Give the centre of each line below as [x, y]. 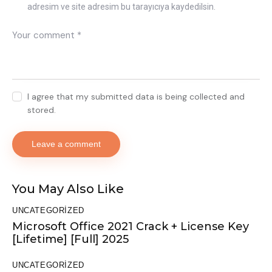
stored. [42, 110]
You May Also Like [68, 189]
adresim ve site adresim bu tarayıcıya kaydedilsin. [122, 6]
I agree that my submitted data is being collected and [136, 97]
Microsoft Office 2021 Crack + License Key [131, 226]
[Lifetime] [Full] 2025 [70, 239]
